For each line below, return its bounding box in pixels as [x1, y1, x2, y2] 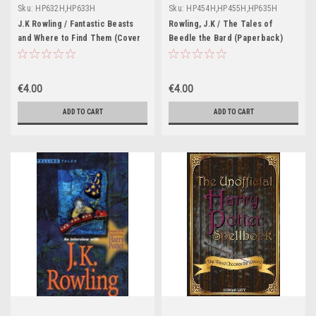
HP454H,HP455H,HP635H [186, 4, 278, 13]
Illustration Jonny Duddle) [18, 47, 116, 57]
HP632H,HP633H [35, 4, 96, 13]
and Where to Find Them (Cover [18, 33, 141, 43]
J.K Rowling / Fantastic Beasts [18, 19, 134, 29]
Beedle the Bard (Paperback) [169, 33, 283, 43]
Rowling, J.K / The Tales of [169, 19, 273, 29]
